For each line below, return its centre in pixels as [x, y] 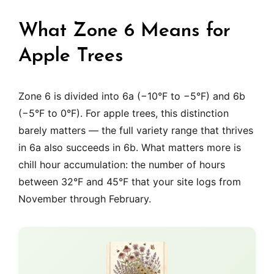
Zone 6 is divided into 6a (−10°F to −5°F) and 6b [132, 96]
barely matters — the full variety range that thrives [136, 131]
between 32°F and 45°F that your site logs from [130, 182]
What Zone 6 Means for [124, 31]
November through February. [85, 199]
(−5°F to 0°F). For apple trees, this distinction [124, 113]
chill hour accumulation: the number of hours [122, 165]
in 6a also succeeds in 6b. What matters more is [130, 148]
